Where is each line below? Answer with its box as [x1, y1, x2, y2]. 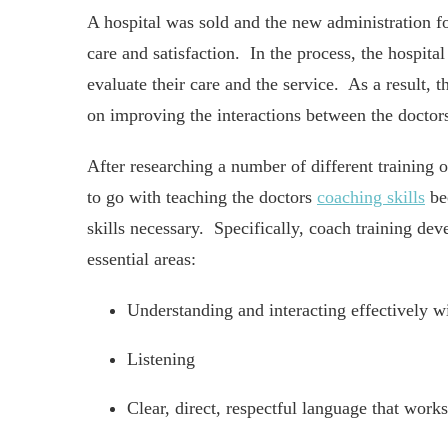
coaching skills [317, 187, 425, 207]
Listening [127, 349, 195, 369]
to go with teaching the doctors [87, 187, 317, 207]
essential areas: [87, 249, 196, 269]
